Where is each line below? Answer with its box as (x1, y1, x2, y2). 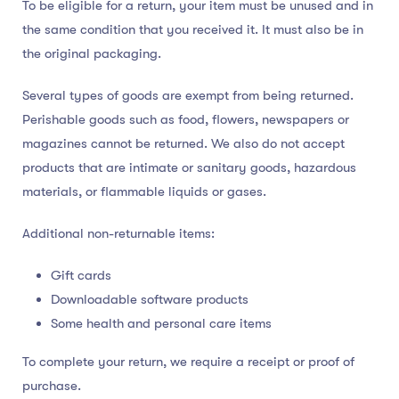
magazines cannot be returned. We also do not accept (22, 135, 345, 152)
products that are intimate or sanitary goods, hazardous (22, 159, 356, 176)
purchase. (22, 378, 81, 395)
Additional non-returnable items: (22, 225, 215, 242)
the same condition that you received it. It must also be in (22, 21, 363, 38)
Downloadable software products (51, 291, 248, 308)
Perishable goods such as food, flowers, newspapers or (22, 111, 349, 128)
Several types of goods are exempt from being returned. (22, 87, 354, 104)
